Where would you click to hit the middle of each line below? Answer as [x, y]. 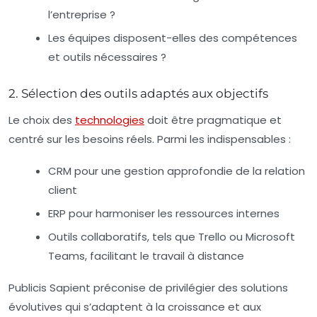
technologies [110, 120]
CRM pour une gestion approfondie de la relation [177, 171]
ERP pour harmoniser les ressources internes [164, 214]
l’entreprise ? [82, 15]
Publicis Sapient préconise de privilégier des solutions [148, 288]
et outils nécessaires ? [107, 57]
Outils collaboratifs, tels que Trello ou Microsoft [172, 237]
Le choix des [42, 120]
